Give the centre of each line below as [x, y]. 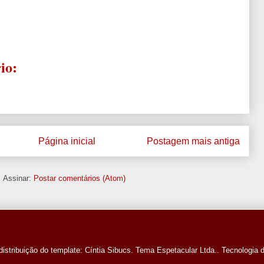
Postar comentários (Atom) [80, 179]
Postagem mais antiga [193, 141]
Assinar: [18, 179]
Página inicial [67, 141]
